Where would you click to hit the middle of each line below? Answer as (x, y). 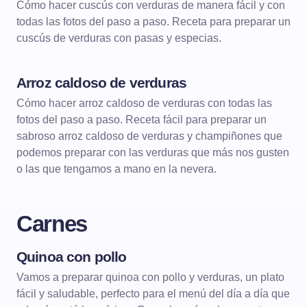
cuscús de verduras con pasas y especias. (119, 38)
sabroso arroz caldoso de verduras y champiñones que (149, 136)
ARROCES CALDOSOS (150, 95)
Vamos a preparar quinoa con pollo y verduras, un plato (150, 277)
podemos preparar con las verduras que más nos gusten (153, 152)
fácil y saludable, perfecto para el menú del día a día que (153, 294)
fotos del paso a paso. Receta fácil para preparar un (142, 120)
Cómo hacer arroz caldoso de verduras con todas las (144, 103)
